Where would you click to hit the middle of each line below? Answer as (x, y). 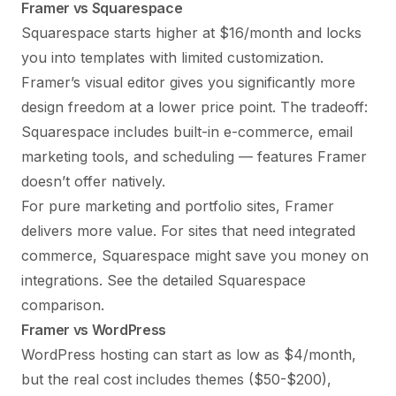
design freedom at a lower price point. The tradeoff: (194, 107)
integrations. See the (92, 280)
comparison (61, 305)
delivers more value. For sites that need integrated (188, 230)
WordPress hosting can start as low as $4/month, (189, 354)
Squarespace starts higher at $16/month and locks (191, 32)
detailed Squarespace (234, 280)
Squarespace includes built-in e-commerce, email (187, 131)
